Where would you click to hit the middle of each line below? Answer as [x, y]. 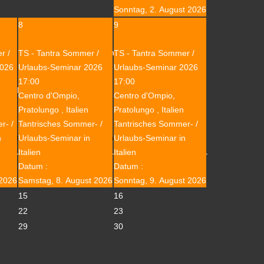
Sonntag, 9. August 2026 [160, 180]
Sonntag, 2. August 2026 [160, 9]
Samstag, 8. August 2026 [65, 180]
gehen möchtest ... [41, 90]
